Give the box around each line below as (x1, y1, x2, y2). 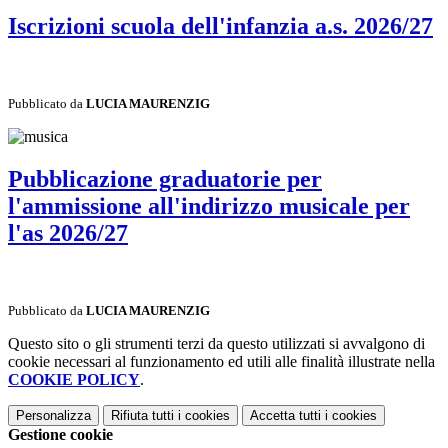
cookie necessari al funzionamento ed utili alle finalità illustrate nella (8, 352, 435, 370)
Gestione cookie (8, 425, 113, 443)
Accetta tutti (250, 407, 321, 423)
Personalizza (16, 407, 91, 423)
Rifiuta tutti (111, 407, 174, 423)
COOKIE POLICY (8, 370, 140, 388)
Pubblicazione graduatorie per (8, 165, 322, 192)
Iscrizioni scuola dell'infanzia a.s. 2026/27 (8, 13, 433, 40)
